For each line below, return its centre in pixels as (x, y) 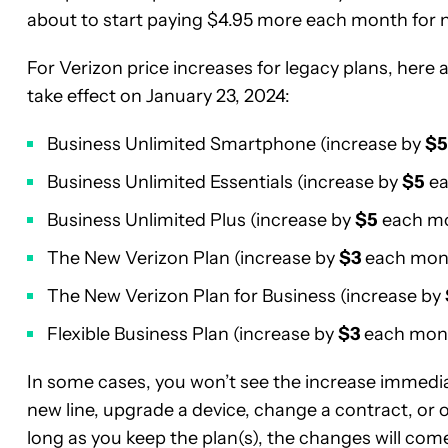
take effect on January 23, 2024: (158, 95)
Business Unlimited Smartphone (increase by (236, 143)
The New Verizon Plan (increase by (193, 257)
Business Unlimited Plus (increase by (201, 219)
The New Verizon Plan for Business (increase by (246, 295)
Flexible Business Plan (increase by (192, 333)
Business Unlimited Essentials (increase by (224, 181)
